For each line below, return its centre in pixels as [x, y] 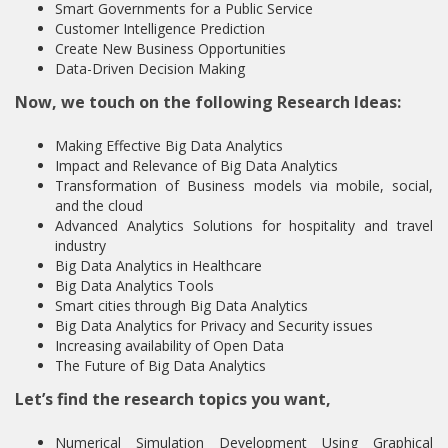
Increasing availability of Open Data [169, 346]
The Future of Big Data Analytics [160, 366]
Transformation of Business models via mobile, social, [244, 186]
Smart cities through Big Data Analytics [181, 306]
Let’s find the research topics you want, [173, 399]
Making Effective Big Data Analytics [169, 146]
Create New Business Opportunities [170, 49]
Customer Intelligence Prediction [160, 29]
